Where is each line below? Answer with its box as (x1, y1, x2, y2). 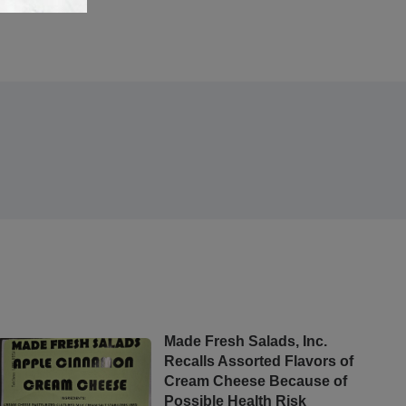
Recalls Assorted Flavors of (163, 353, 353, 369)
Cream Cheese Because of (163, 372, 347, 389)
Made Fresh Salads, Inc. (163, 333, 327, 349)
